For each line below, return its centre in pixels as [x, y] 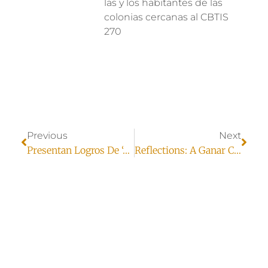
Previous [47, 135]
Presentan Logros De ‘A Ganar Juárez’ [126, 150]
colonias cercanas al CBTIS [166, 17]
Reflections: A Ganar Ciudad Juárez [237, 150]
